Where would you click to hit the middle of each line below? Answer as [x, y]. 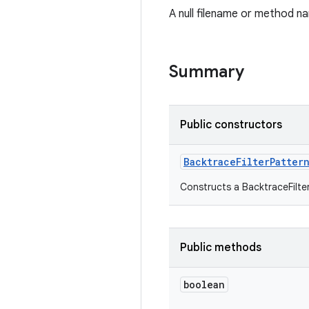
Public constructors [231, 125]
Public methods [221, 248]
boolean [204, 285]
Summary [207, 72]
